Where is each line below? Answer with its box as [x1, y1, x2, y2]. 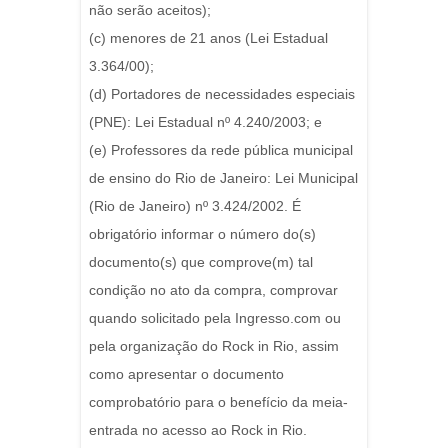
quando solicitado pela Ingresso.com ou [89, 310, 341, 327]
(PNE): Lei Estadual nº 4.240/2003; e [89, 114, 322, 131]
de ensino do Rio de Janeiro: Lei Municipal [89, 170, 358, 187]
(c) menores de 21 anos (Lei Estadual [89, 30, 328, 47]
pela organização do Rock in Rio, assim [89, 338, 339, 355]
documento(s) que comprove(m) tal [89, 254, 313, 271]
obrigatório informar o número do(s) [89, 226, 316, 243]
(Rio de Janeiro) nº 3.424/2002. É [89, 198, 301, 215]
